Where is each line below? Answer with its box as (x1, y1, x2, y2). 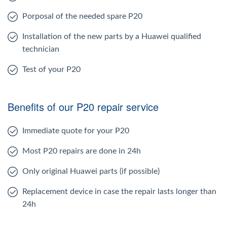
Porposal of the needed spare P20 (22, 12, 142, 20)
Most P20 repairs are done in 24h (22, 146, 141, 155)
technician (22, 45, 59, 53)
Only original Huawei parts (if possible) (22, 167, 160, 175)
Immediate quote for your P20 (22, 126, 129, 135)
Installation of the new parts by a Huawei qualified (22, 32, 201, 41)
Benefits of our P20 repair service (8, 99, 159, 114)
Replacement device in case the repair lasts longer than (22, 187, 216, 196)
